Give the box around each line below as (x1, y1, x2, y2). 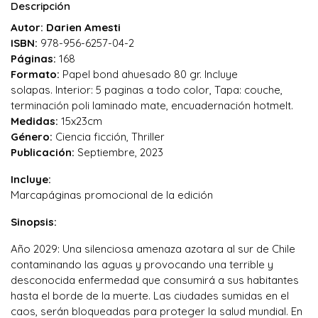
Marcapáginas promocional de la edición (11, 187, 213, 202)
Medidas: (11, 114, 58, 128)
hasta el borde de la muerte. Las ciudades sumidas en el (11, 288, 289, 302)
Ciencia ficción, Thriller (55, 129, 165, 143)
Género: (11, 129, 55, 143)
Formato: (11, 67, 62, 81)
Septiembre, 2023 (77, 145, 163, 159)
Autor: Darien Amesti (11, 20, 124, 34)
